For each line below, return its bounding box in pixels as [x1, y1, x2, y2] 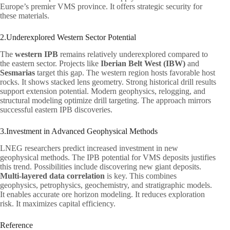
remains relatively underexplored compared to [58, 50, 208, 59]
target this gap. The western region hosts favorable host [35, 68, 215, 78]
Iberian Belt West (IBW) [101, 59, 185, 68]
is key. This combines [105, 171, 177, 181]
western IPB [15, 50, 58, 59]
